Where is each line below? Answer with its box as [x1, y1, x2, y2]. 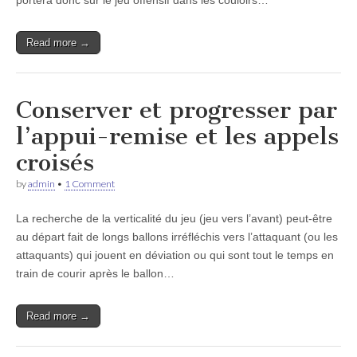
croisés [16, 148, 94, 177]
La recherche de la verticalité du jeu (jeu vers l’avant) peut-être [16, 212, 332, 225]
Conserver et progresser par [16, 96, 337, 124]
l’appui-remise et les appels [16, 122, 339, 151]
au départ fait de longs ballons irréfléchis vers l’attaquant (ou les [16, 230, 338, 243]
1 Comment [65, 178, 115, 190]
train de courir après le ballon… [16, 267, 175, 280]
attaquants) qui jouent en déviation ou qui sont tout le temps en [16, 249, 334, 261]
